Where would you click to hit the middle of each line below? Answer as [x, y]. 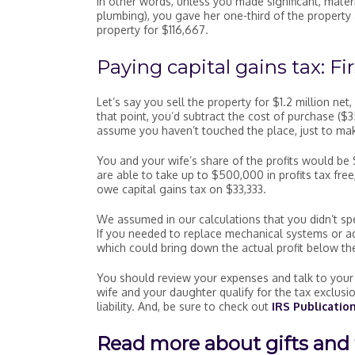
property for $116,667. [153, 30]
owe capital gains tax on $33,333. [181, 189]
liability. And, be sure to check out [184, 307]
